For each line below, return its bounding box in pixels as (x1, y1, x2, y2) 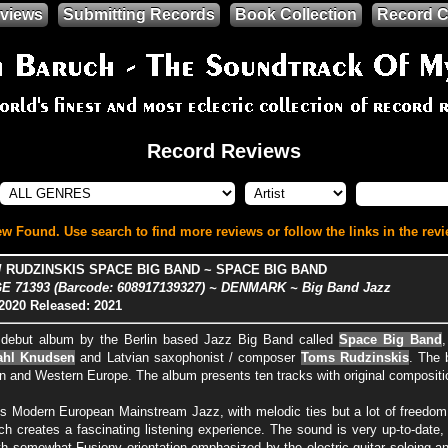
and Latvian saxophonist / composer (75, 349, 301, 365)
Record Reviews (147, 139, 301, 162)
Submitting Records (63, 6, 215, 23)
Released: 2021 (29, 298, 122, 314)
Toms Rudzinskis (300, 349, 409, 365)
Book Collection (235, 6, 357, 23)
